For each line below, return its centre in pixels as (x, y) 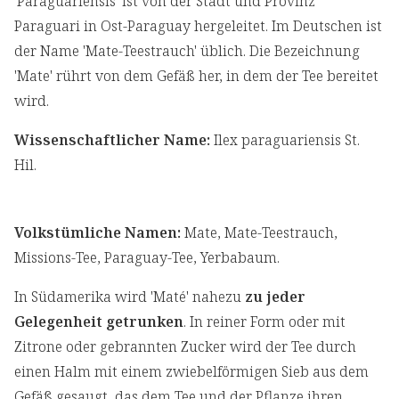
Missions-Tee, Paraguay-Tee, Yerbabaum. (147, 258)
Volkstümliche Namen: (98, 233)
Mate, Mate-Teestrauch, (259, 233)
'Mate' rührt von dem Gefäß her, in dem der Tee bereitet (196, 76)
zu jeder (275, 297)
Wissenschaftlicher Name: (112, 140)
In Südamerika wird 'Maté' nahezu (130, 297)
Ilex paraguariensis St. (285, 140)
